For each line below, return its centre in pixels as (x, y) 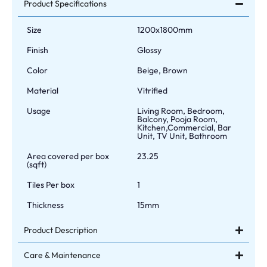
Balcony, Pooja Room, (178, 119)
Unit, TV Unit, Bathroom (182, 136)
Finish (38, 50)
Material (43, 90)
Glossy (150, 50)
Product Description (61, 230)
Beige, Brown (163, 70)
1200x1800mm (165, 30)
